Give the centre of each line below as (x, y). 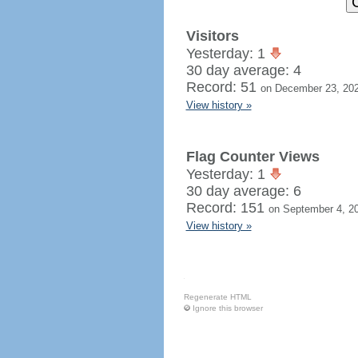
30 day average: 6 (243, 191)
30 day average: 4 (243, 70)
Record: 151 (227, 208)
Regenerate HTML (217, 297)
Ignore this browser (227, 308)
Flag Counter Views (253, 157)
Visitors (212, 36)
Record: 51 (223, 87)
